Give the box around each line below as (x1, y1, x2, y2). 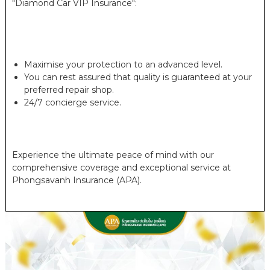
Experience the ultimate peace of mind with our (11, 149, 214, 161)
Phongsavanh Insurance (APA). (11, 175, 142, 186)
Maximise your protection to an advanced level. (24, 59, 222, 71)
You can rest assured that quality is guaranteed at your (24, 72, 252, 83)
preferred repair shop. (24, 84, 114, 96)
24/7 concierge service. (24, 97, 121, 108)
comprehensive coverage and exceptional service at (11, 162, 231, 174)
